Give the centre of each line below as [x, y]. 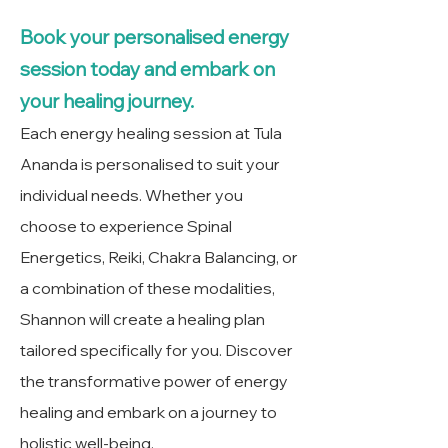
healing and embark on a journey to [148, 412]
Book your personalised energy [154, 37]
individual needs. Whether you [131, 195]
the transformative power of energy [154, 381]
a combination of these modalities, [147, 288]
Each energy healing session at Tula [151, 133]
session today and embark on [147, 69]
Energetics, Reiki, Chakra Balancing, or [159, 257]
